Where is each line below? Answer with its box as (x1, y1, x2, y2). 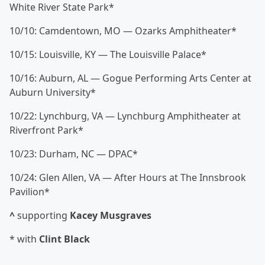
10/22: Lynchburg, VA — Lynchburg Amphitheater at (9, 109, 241, 123)
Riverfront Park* (9, 124, 83, 137)
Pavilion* (9, 185, 50, 199)
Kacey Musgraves (70, 209, 151, 222)
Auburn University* (9, 86, 96, 99)
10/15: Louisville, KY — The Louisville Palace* (9, 48, 206, 62)
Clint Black (39, 232, 90, 246)
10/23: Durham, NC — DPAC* (9, 147, 138, 161)
